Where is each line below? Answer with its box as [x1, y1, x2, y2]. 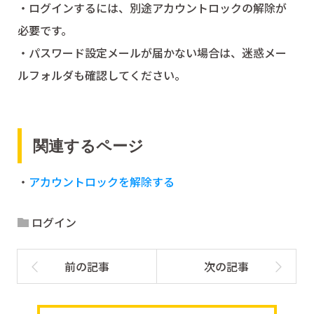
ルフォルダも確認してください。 [17, 67, 186, 84]
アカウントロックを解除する [28, 173, 175, 191]
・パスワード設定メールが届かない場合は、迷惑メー [17, 44, 287, 62]
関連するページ [33, 137, 144, 155]
